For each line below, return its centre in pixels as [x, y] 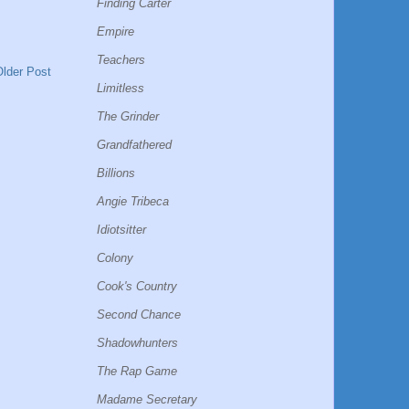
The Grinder [128, 116]
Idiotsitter [121, 229]
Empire [115, 31]
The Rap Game [137, 371]
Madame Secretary [147, 399]
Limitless [121, 88]
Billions [116, 173]
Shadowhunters [137, 342]
